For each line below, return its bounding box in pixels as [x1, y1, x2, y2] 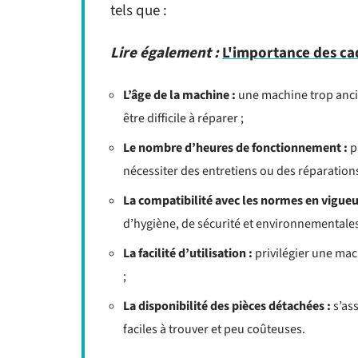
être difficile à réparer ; [123, 109, 244, 127]
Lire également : [110, 42, 219, 64]
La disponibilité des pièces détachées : [123, 297, 331, 315]
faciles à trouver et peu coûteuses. [123, 320, 305, 338]
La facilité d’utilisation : [123, 245, 253, 262]
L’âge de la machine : [123, 86, 236, 104]
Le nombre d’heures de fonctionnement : [123, 139, 348, 157]
